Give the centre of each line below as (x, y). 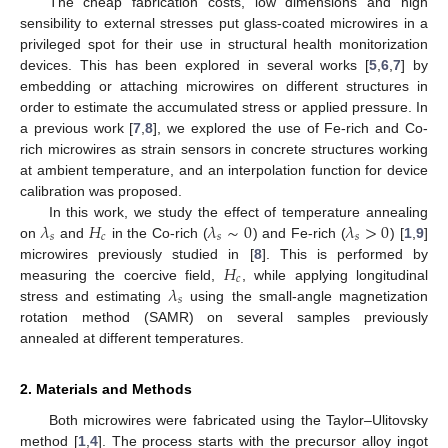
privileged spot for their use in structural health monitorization (224, 43)
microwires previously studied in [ (137, 253)
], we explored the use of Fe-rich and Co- (291, 127)
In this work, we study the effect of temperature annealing (238, 211)
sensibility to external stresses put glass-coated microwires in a (224, 22)
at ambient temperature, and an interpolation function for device (224, 169)
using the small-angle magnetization (305, 295)
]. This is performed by (344, 253)
